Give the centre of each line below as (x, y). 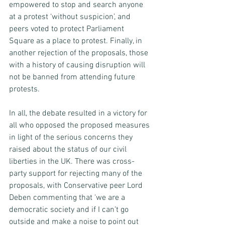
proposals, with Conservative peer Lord (77, 186)
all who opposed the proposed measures (80, 126)
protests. (25, 90)
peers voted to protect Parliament (68, 29)
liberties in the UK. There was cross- (72, 162)
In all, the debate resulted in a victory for (79, 114)
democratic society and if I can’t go (70, 210)
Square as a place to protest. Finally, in (77, 41)
